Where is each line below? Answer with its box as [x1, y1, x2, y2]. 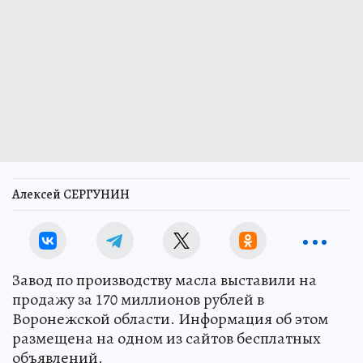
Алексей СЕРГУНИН [12, 186, 130, 204]
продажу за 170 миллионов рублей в [12, 288, 264, 311]
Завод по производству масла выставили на [12, 269, 317, 292]
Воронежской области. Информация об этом [12, 308, 328, 331]
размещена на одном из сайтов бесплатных [12, 327, 321, 350]
